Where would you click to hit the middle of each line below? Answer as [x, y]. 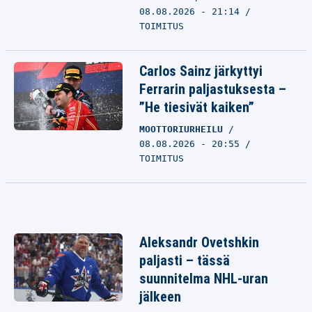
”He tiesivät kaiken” [197, 107]
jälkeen [160, 297]
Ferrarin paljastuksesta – [213, 89]
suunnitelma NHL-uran [204, 279]
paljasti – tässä [185, 260]
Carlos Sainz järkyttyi [201, 71]
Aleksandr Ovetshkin [199, 242]
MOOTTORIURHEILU [184, 129]
